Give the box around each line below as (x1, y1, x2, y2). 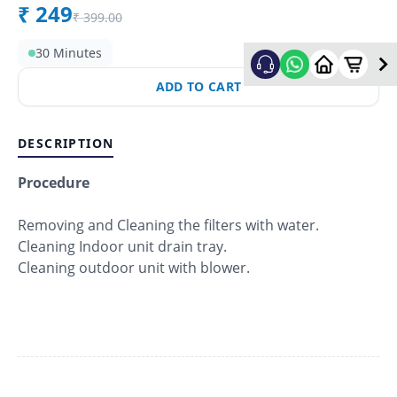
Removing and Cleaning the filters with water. (18, 215, 319, 236)
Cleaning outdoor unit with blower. (18, 258, 250, 278)
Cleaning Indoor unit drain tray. (18, 237, 227, 257)
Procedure (18, 173, 90, 193)
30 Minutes (35, 44, 102, 62)
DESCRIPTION (18, 135, 114, 152)
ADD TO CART (155, 78, 242, 96)
